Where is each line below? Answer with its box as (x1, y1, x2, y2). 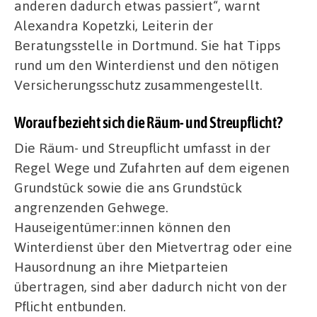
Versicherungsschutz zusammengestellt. (14, 76, 263, 94)
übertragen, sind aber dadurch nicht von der (14, 277, 287, 295)
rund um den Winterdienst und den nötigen (14, 56, 279, 74)
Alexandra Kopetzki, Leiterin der (14, 16, 214, 35)
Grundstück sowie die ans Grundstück (14, 178, 242, 196)
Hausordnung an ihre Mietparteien (14, 257, 228, 275)
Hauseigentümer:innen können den (14, 217, 231, 236)
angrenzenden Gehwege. (14, 197, 168, 216)
